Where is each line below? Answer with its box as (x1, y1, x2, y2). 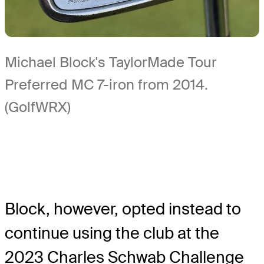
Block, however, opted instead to (5, 198, 241, 219)
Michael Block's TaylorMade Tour (5, 52, 217, 71)
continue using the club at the (5, 222, 219, 243)
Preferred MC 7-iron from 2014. (5, 75, 208, 94)
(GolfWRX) (5, 97, 71, 116)
